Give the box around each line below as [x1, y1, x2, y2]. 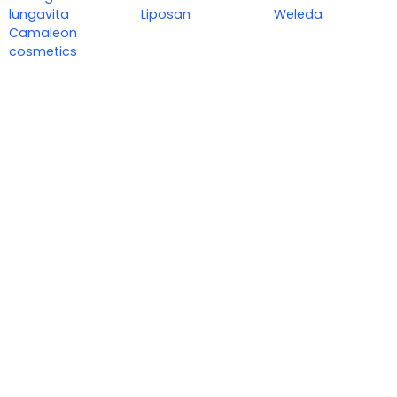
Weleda [273, 5, 323, 24]
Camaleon [9, 24, 77, 43]
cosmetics [9, 43, 77, 61]
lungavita [9, 5, 69, 24]
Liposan [141, 5, 191, 24]
